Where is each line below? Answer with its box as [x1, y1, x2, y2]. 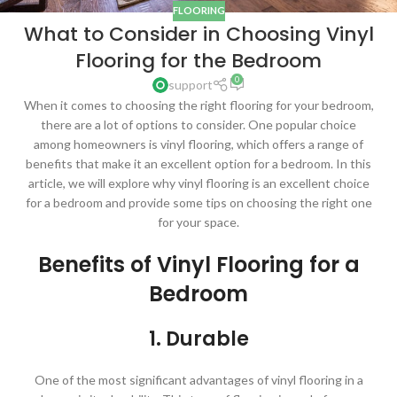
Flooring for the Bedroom [75, 46, 322, 74]
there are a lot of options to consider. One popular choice [41, 116, 356, 132]
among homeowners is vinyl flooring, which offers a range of [34, 136, 363, 152]
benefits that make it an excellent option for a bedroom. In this [26, 155, 371, 171]
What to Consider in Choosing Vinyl [23, 19, 374, 48]
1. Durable [148, 324, 249, 353]
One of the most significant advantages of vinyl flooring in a [34, 371, 363, 387]
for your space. [158, 214, 239, 230]
